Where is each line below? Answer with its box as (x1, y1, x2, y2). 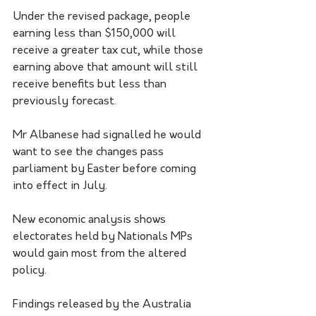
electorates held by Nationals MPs (13, 231, 195, 243)
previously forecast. (13, 96, 116, 108)
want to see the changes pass (13, 147, 166, 159)
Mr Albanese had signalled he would (13, 130, 204, 142)
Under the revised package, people (13, 11, 193, 23)
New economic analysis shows (13, 214, 169, 226)
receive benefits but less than (13, 79, 169, 91)
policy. (13, 265, 47, 277)
